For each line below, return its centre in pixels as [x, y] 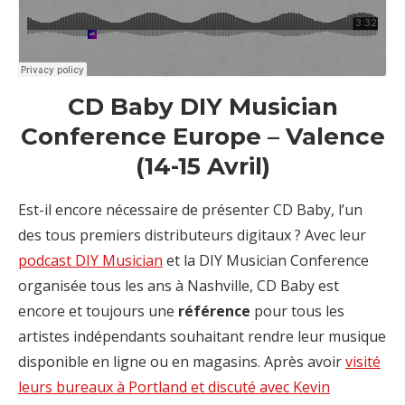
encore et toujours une [98, 311]
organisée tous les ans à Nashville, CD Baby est [179, 286]
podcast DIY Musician [90, 261]
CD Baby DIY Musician [202, 107]
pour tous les [297, 311]
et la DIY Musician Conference [266, 261]
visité [363, 362]
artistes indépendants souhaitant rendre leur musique [202, 337]
